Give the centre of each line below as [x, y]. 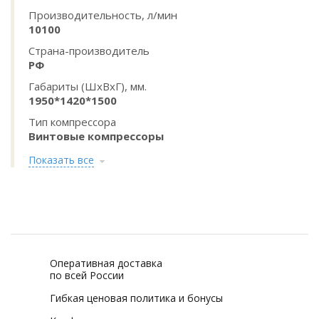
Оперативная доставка [106, 263]
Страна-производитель [89, 51]
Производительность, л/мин [103, 15]
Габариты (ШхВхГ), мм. [88, 86]
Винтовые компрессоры [96, 136]
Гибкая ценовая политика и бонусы [136, 298]
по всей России [87, 275]
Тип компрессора [72, 122]
